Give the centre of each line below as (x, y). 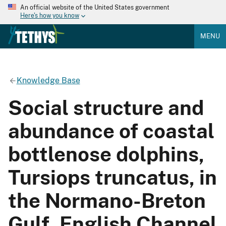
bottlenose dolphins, (106, 154)
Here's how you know (50, 16)
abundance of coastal (111, 131)
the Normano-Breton (107, 200)
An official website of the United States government (95, 8)
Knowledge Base (48, 80)
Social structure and (106, 107)
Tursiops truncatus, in (112, 177)
